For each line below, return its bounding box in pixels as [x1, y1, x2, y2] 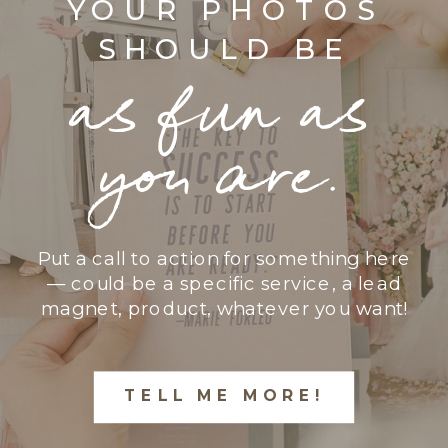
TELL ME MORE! [123, 384, 325, 405]
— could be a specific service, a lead [47, 271, 402, 294]
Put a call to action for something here [37, 246, 412, 269]
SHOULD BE [97, 32, 352, 66]
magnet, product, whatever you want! [41, 296, 409, 320]
